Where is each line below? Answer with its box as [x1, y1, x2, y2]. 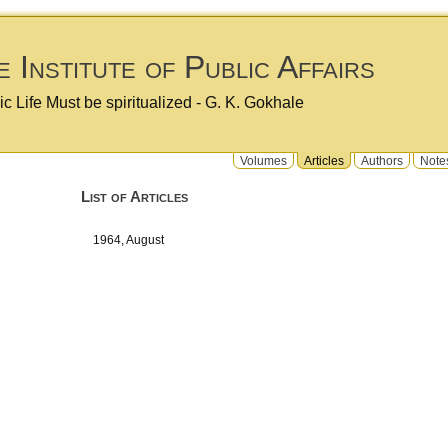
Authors [361, 153, 403, 167]
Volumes [240, 153, 287, 167]
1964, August [92, 233, 176, 247]
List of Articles [80, 188, 188, 205]
